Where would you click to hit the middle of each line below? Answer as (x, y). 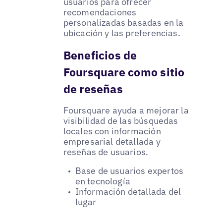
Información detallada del (128, 192)
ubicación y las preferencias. (122, 33)
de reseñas (93, 88)
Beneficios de (100, 55)
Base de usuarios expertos (129, 171)
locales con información (112, 131)
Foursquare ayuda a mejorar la (126, 111)
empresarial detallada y (112, 142)
